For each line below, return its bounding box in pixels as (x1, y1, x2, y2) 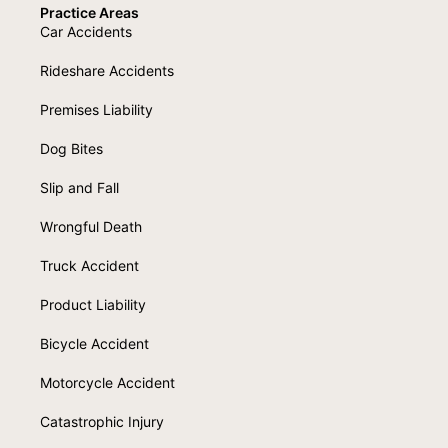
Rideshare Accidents (40, 61, 174, 79)
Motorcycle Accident (40, 373, 175, 391)
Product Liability (40, 295, 146, 313)
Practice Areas (40, 3, 139, 21)
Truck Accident (40, 256, 139, 274)
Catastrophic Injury (40, 412, 164, 430)
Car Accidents (40, 22, 132, 40)
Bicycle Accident (40, 334, 149, 352)
